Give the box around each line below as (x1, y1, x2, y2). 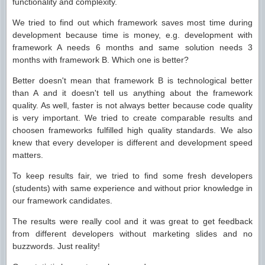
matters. (12, 150, 43, 160)
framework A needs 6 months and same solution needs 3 (12, 43, 253, 52)
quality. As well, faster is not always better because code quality (12, 101, 253, 110)
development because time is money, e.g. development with (12, 30, 253, 40)
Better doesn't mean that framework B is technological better (12, 76, 253, 85)
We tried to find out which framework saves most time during (12, 18, 253, 27)
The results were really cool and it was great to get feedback (12, 216, 253, 226)
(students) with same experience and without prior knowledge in (12, 183, 253, 193)
